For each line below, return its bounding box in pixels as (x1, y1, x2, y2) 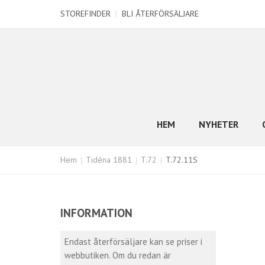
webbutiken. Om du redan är (64, 250, 171, 261)
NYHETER (199, 118, 238, 130)
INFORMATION (60, 205, 132, 220)
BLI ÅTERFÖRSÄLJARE (122, 8, 199, 19)
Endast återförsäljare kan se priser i (64, 236, 202, 247)
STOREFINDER (60, 8, 111, 19)
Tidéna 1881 (86, 154, 132, 165)
